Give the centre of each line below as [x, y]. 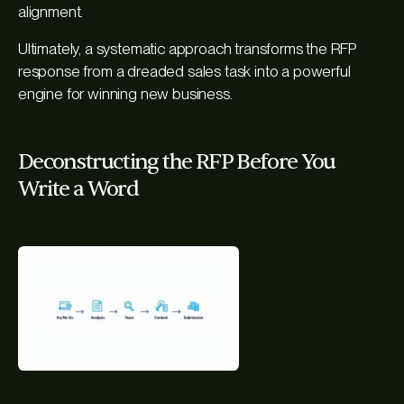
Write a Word [78, 189]
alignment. [51, 12]
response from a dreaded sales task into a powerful [184, 72]
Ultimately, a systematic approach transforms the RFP [188, 49]
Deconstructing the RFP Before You [177, 162]
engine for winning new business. [125, 94]
